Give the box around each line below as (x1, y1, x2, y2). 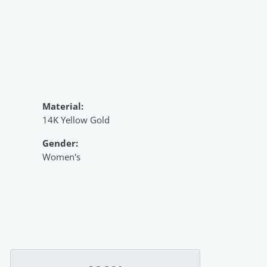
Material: (42, 100, 83, 113)
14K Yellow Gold (42, 113, 110, 126)
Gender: (42, 136, 78, 150)
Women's (42, 150, 80, 163)
